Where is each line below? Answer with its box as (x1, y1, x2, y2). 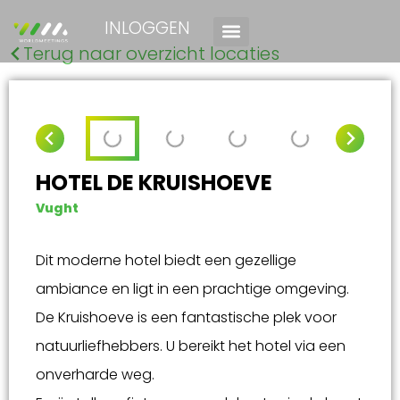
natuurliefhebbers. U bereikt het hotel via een (36, 336, 346, 356)
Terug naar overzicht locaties (23, 41, 279, 66)
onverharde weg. (36, 364, 154, 385)
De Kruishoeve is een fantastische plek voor (36, 307, 337, 328)
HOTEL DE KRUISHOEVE (36, 168, 272, 197)
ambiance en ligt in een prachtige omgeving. (36, 279, 349, 299)
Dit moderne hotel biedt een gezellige (36, 250, 296, 271)
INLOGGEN (104, 16, 190, 40)
